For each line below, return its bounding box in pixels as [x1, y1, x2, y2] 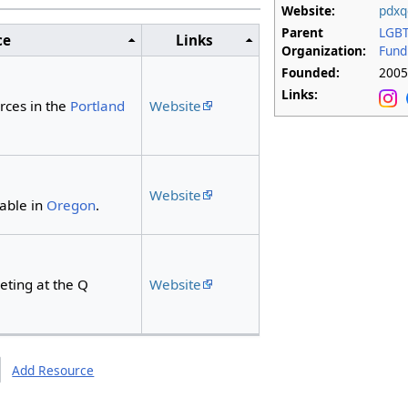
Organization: [281, 41, 367, 59]
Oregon [46, 195, 96, 214]
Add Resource [12, 362, 95, 380]
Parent [281, 23, 324, 41]
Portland [69, 96, 125, 115]
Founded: [281, 63, 341, 81]
